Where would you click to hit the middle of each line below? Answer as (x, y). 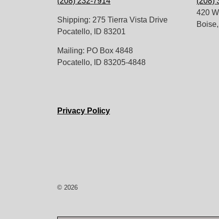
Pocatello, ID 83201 (91, 31)
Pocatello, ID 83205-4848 (101, 62)
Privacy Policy (84, 110)
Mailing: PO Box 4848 (95, 50)
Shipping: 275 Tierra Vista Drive (112, 20)
